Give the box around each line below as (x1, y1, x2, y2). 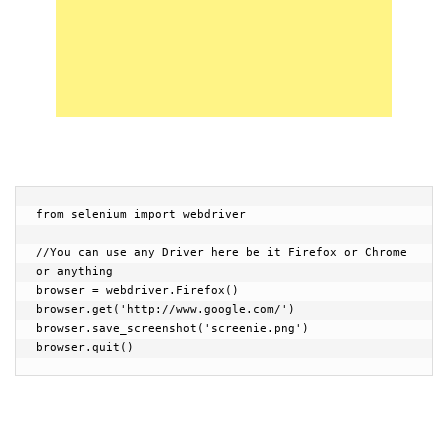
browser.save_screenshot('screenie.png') (36, 322, 309, 335)
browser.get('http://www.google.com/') (36, 303, 295, 316)
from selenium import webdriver (36, 208, 246, 221)
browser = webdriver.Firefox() (36, 284, 239, 297)
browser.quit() (36, 341, 134, 354)
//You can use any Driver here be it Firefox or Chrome (36, 246, 407, 259)
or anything (36, 265, 113, 278)
